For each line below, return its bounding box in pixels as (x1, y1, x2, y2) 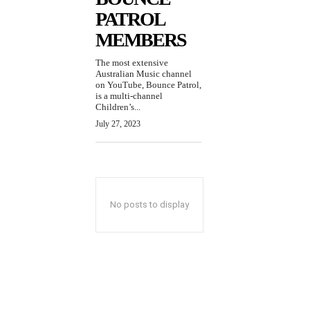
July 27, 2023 (95, 119, 140, 129)
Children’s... (95, 102, 140, 113)
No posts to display (110, 199, 189, 210)
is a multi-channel (95, 91, 163, 102)
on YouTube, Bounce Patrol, (95, 80, 201, 91)
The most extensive (95, 57, 168, 69)
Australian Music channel (95, 69, 192, 80)
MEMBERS (95, 29, 186, 51)
